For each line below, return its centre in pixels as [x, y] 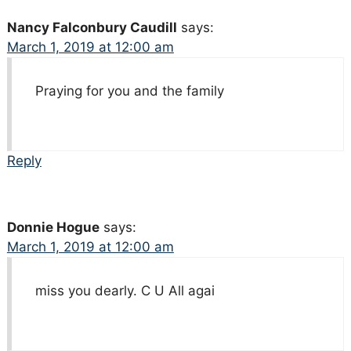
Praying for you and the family [129, 90]
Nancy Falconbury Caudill [92, 27]
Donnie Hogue [53, 227]
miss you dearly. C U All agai [125, 290]
